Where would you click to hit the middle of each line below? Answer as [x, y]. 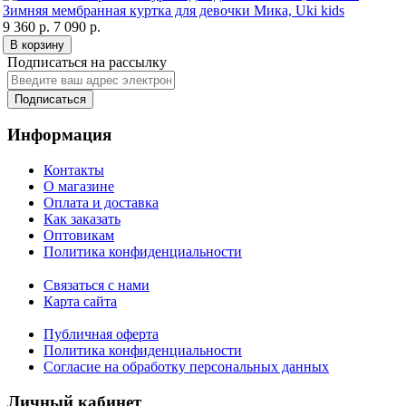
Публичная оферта [101, 334]
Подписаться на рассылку [87, 62]
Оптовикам [79, 235]
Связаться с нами [97, 285]
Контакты [74, 170]
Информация [59, 135]
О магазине [79, 186]
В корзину [37, 44]
